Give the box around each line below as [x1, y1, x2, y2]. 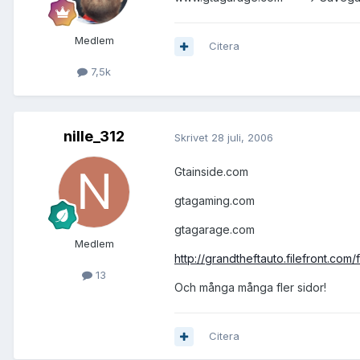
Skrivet [174, 130, 211, 144]
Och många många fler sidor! [174, 280, 326, 295]
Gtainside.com [174, 165, 248, 179]
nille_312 [63, 128, 125, 145]
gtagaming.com [174, 194, 255, 208]
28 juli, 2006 [211, 130, 273, 144]
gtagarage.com [174, 223, 255, 237]
